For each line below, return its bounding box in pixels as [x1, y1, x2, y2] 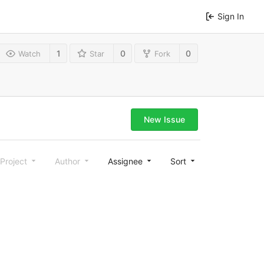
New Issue [144, 114, 185, 125]
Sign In [217, 11, 244, 21]
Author [54, 156, 82, 167]
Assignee [107, 156, 145, 167]
